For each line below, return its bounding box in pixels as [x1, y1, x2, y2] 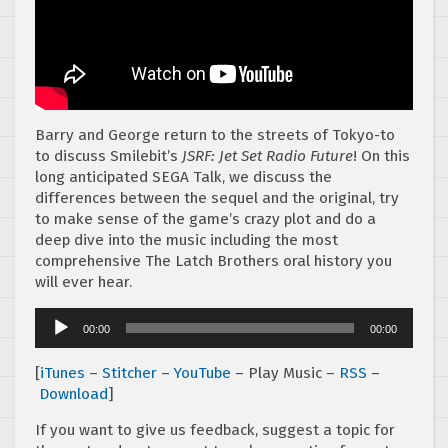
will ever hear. [35, 273, 132, 292]
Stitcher [102, 364, 157, 383]
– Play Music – [231, 364, 339, 383]
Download [39, 385, 108, 404]
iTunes [40, 364, 85, 383]
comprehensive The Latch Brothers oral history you [35, 252, 392, 271]
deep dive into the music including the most [35, 231, 338, 250]
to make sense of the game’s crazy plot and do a [35, 210, 376, 229]
